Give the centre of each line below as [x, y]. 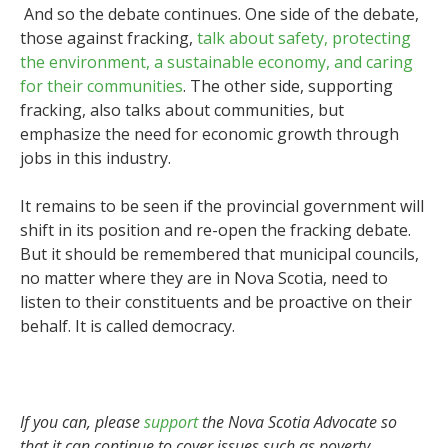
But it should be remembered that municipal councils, [219, 253]
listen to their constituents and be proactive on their [216, 301]
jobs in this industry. [95, 157]
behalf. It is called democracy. [127, 325]
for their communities [101, 85]
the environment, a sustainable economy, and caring [216, 61]
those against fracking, [108, 37]
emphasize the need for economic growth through [209, 133]
